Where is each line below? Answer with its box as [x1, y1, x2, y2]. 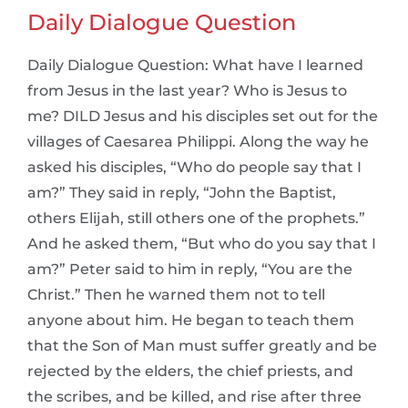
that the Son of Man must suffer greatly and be [27, 336, 377, 354]
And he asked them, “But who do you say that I [27, 234, 376, 252]
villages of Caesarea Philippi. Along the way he [27, 132, 369, 150]
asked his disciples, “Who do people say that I [27, 158, 362, 176]
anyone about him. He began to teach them [27, 311, 354, 329]
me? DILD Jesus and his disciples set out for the [27, 107, 378, 125]
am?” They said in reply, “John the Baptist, [27, 183, 336, 201]
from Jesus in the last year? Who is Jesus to [27, 81, 347, 99]
